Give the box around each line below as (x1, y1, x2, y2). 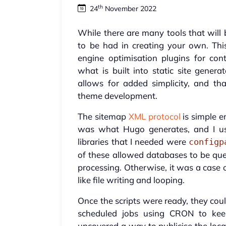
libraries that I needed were (78, 136, 189, 147)
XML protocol (128, 111, 181, 122)
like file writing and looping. (78, 175, 185, 186)
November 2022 (103, 4, 157, 14)
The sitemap (78, 111, 129, 122)
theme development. (78, 90, 158, 101)
